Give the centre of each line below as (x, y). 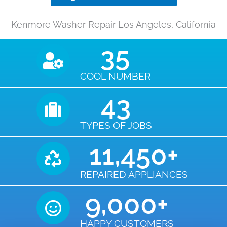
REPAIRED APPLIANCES (134, 175)
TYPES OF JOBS (116, 125)
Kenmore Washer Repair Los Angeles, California (113, 25)
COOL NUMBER (115, 76)
